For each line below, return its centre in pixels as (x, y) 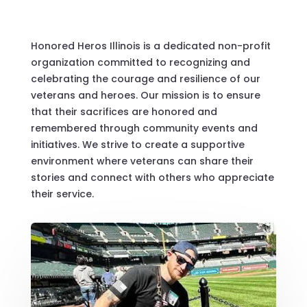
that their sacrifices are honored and (124, 112)
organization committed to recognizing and (140, 63)
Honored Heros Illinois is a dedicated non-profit (150, 46)
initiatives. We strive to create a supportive (137, 145)
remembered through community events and (144, 128)
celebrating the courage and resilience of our (145, 79)
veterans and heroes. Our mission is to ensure (145, 96)
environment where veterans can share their (142, 161)
